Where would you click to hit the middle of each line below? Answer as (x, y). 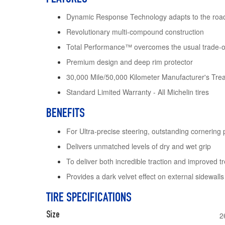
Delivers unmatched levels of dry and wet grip (139, 146)
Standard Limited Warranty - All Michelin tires (138, 92)
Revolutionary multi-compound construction (135, 32)
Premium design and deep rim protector (130, 62)
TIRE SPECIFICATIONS (89, 199)
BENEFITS (66, 114)
